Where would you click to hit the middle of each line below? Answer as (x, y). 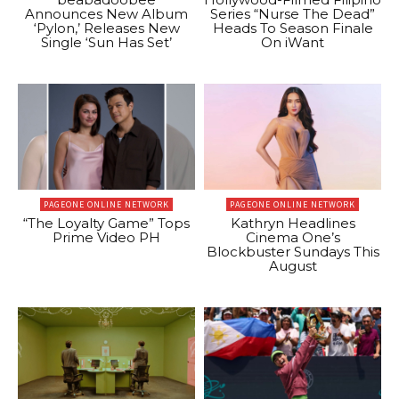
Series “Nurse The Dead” (293, 13)
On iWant (293, 42)
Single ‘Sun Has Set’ (106, 42)
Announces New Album (106, 13)
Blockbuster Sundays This (293, 252)
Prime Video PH (106, 238)
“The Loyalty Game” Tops (106, 224)
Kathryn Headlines (293, 224)
